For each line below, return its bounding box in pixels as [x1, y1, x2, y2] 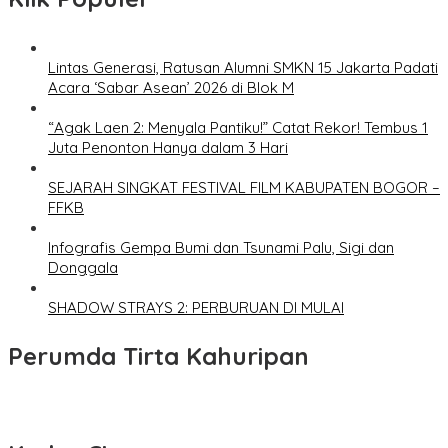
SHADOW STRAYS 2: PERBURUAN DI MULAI [48, 298, 344, 318]
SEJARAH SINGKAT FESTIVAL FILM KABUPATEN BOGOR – [48, 178, 440, 198]
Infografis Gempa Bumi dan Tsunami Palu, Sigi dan [48, 238, 394, 258]
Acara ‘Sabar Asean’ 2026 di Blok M [48, 78, 294, 98]
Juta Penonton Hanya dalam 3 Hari [48, 138, 288, 158]
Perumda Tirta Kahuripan [8, 341, 309, 372]
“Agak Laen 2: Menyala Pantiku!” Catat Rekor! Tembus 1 [48, 118, 428, 138]
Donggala [48, 258, 118, 278]
